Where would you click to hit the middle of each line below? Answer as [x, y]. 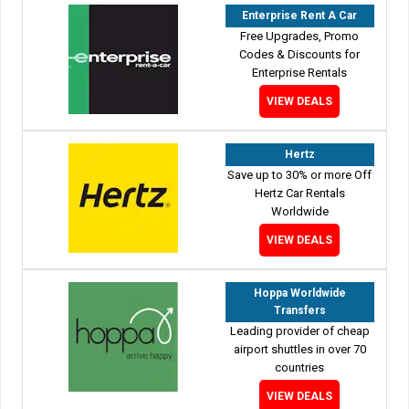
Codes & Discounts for [300, 54]
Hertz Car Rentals [299, 193]
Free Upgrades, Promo [300, 36]
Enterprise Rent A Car [300, 15]
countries [300, 367]
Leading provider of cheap [299, 330]
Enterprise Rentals [300, 72]
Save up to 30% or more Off [300, 174]
